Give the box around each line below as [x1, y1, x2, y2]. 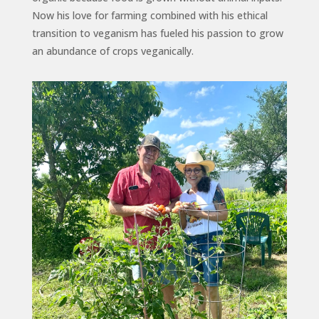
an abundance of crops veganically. [31, 43, 194, 58]
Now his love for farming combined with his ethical [31, 8, 268, 22]
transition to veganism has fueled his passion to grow [31, 26, 283, 40]
